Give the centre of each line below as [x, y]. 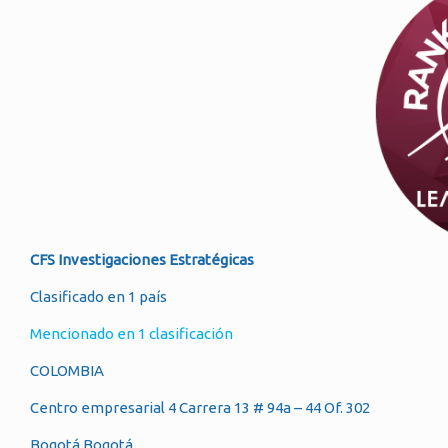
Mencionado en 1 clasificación [131, 333]
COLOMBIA [67, 370]
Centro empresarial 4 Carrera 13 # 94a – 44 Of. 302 [200, 407]
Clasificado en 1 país [98, 296]
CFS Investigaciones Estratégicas [142, 259]
